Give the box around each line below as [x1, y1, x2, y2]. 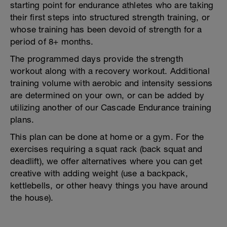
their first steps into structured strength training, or [10, 12, 210, 22]
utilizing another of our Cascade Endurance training [10, 102, 212, 112]
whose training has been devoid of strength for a [10, 24, 202, 34]
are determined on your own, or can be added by [10, 90, 205, 100]
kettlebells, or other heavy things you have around [10, 180, 208, 191]
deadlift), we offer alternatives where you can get [10, 156, 203, 166]
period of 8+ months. [10, 36, 93, 47]
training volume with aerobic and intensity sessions [10, 78, 213, 88]
